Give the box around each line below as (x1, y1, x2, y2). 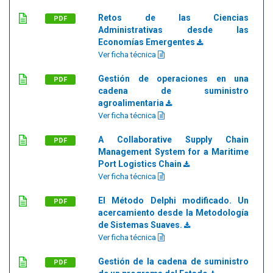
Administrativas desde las (98, 25, 249, 35)
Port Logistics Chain (98, 159, 183, 169)
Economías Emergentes (98, 37, 197, 47)
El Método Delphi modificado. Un (98, 196, 249, 205)
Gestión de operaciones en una (98, 74, 249, 83)
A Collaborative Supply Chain (98, 135, 249, 144)
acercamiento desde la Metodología (98, 208, 249, 218)
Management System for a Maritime (98, 147, 249, 157)
